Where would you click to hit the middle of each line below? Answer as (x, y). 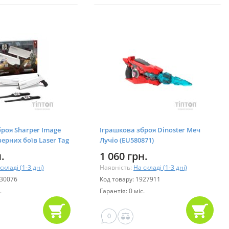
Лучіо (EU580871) (127, 140)
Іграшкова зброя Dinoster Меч (150, 130)
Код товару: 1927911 (130, 179)
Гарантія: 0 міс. (122, 191)
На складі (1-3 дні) (160, 167)
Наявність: (117, 167)
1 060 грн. (124, 156)
